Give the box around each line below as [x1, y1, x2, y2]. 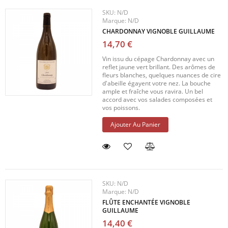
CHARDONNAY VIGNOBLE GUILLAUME [102, 26, 215, 36]
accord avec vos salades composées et [102, 95, 213, 104]
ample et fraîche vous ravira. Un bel [102, 87, 204, 96]
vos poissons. [102, 103, 140, 112]
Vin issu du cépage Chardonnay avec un [102, 54, 215, 63]
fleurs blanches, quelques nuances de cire [102, 70, 221, 79]
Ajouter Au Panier [110, 120, 161, 129]
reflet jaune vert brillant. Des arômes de [102, 62, 216, 71]
